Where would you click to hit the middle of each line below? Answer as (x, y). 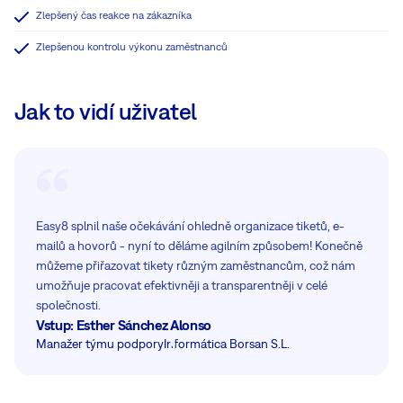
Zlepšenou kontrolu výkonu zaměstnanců (132, 46)
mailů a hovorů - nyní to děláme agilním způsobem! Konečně (199, 245)
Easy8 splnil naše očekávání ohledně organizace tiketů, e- (190, 225)
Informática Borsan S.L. (227, 343)
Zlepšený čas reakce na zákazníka (114, 15)
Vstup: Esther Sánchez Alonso (124, 324)
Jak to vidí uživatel (106, 111)
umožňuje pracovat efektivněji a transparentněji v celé (182, 285)
